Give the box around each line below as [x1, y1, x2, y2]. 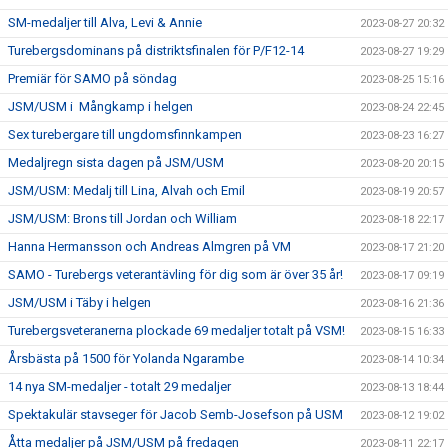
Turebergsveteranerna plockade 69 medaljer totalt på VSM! [8, 323, 345, 338]
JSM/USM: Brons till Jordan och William [8, 211, 237, 226]
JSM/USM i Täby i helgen [8, 295, 151, 310]
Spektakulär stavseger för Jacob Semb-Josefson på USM [8, 407, 343, 422]
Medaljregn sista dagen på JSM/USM [8, 155, 224, 170]
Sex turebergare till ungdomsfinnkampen [8, 127, 242, 142]
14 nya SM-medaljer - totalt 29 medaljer [8, 379, 231, 394]
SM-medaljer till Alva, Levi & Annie [8, 15, 202, 30]
